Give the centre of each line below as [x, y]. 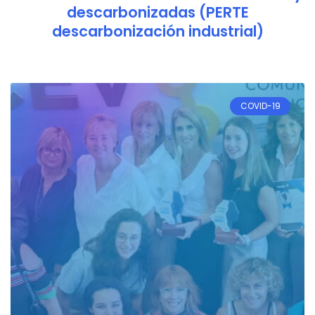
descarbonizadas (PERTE [157, 12]
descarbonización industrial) [157, 31]
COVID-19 [260, 105]
